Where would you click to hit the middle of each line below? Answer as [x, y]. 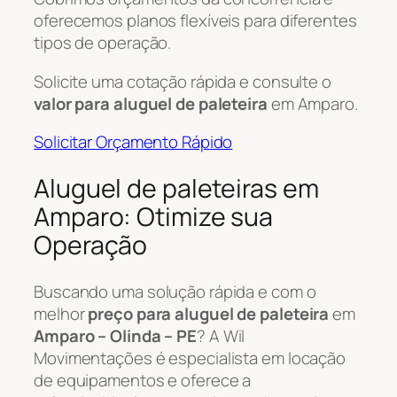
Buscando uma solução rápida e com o [175, 291]
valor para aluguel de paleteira [151, 103]
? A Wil [221, 335]
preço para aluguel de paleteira [209, 313]
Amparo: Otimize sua [154, 216]
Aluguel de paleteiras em [176, 188]
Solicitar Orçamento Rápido [133, 142]
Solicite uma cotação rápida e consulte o [183, 81]
